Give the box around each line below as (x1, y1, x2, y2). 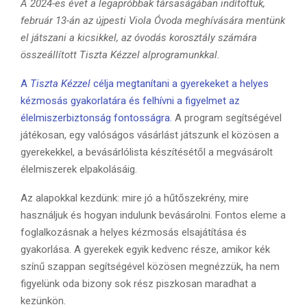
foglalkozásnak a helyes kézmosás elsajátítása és (21, 226, 247, 238)
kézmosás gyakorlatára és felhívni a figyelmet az (21, 95, 240, 107)
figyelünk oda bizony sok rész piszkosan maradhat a (21, 278, 256, 290)
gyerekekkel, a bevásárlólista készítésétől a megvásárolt (21, 146, 273, 158)
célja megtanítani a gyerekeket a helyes (90, 77, 269, 90)
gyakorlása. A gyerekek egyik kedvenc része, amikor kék (21, 243, 270, 256)
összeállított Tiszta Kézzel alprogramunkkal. (21, 49, 220, 61)
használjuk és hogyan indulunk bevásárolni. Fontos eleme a (21, 209, 286, 221)
